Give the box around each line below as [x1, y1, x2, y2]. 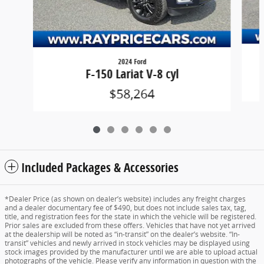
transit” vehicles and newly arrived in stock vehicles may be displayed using [5, 237, 250, 248]
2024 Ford [117, 57, 146, 67]
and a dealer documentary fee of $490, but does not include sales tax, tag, [5, 202, 246, 213]
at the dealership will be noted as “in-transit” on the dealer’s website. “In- [5, 229, 240, 239]
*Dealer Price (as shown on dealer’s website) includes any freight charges [5, 193, 246, 204]
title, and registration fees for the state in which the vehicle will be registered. [5, 211, 256, 222]
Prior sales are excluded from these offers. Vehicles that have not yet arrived [5, 220, 255, 230]
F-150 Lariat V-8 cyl [85, 65, 179, 82]
